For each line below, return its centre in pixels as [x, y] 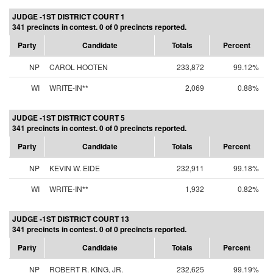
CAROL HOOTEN [79, 67]
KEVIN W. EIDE [75, 168]
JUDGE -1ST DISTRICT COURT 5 [69, 118]
